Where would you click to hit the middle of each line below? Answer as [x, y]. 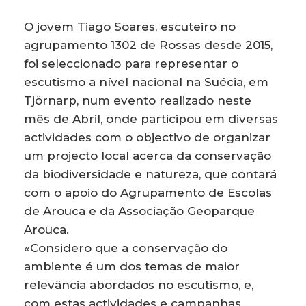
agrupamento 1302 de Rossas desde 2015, [148, 45]
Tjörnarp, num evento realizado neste [138, 100]
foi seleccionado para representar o [131, 63]
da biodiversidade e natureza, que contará [150, 174]
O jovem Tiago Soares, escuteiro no [130, 26]
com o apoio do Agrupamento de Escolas [148, 192]
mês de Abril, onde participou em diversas [151, 119]
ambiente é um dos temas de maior [132, 266]
